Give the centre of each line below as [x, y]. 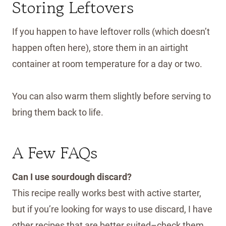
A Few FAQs [55, 153]
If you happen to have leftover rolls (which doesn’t [111, 31]
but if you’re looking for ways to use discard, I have [112, 209]
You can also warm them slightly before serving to [111, 96]
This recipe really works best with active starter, [107, 193]
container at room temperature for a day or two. [107, 64]
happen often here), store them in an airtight [100, 47]
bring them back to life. [58, 112]
